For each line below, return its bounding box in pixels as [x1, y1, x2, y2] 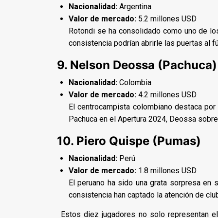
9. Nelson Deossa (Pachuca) [57, 57, 217, 72]
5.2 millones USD [136, 14, 197, 23]
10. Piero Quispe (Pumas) [57, 133, 201, 148]
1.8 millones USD [136, 165, 197, 175]
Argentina [117, 1, 151, 11]
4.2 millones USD [136, 90, 197, 99]
